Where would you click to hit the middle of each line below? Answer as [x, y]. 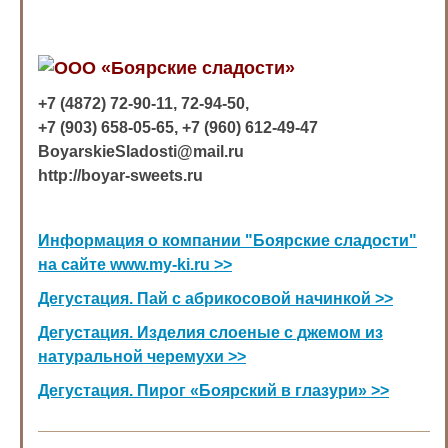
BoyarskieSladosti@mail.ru [141, 151]
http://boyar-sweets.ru [120, 175]
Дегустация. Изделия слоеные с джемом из [210, 332]
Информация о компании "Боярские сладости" [227, 240]
